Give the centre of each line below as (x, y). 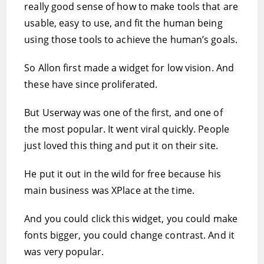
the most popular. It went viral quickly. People (127, 129)
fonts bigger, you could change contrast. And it (129, 235)
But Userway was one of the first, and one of (123, 113)
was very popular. (64, 252)
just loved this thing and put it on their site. (121, 146)
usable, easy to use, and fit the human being (123, 23)
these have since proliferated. (91, 84)
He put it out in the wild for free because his (123, 174)
